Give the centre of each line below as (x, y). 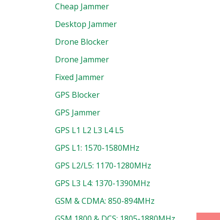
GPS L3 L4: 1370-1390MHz (102, 183)
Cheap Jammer (82, 7)
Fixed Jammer (79, 77)
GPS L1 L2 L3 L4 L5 (89, 130)
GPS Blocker (77, 95)
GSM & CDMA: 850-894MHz (105, 201)
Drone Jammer (82, 60)
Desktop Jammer (86, 24)
